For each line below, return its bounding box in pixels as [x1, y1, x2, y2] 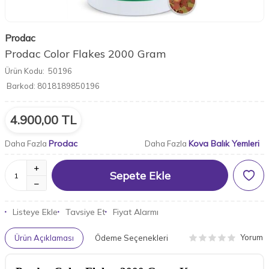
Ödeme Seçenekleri [95, 232, 168, 243]
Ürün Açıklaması [14, 232, 74, 243]
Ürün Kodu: [5, 66, 44, 76]
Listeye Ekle [13, 207, 58, 217]
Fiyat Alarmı [113, 207, 159, 217]
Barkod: [7, 81, 35, 91]
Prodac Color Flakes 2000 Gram [5, 47, 166, 61]
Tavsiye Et [65, 207, 105, 217]
